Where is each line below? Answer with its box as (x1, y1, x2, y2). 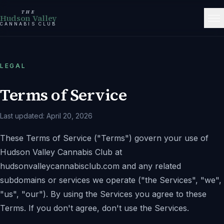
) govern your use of (129, 133, 208, 143)
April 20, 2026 (46, 111, 92, 120)
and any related (119, 161, 181, 171)
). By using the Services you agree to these (43, 189, 206, 199)
